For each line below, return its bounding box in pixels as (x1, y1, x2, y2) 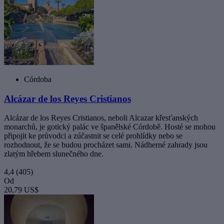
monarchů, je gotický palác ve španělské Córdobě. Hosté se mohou (4, 122, 215, 131)
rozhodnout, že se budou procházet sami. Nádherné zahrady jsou (4, 140, 207, 149)
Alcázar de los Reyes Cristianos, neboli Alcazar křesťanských (4, 113, 198, 122)
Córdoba (24, 74, 51, 83)
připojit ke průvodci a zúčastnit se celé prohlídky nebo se (4, 131, 182, 140)
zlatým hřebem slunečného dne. (4, 149, 103, 158)
